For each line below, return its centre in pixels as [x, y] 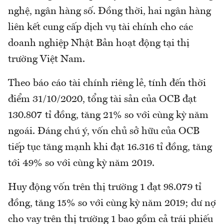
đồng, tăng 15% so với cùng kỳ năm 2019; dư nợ [112, 204]
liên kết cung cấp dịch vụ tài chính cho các [100, 28]
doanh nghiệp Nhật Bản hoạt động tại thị [99, 44]
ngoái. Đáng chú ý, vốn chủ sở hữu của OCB [104, 132]
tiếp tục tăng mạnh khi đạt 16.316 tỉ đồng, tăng [110, 148]
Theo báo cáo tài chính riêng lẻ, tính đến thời [107, 84]
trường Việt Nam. [46, 60]
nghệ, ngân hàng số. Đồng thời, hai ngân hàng [109, 12]
